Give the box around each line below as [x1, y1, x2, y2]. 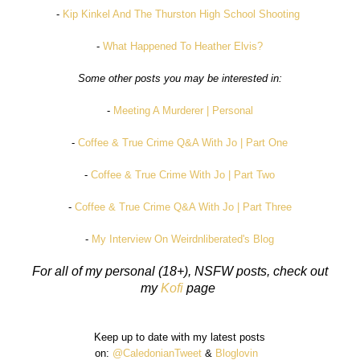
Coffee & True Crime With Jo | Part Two [91, 169, 276, 182]
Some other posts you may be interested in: [77, 72, 282, 85]
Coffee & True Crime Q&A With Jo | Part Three [74, 201, 292, 214]
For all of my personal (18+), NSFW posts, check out [31, 264, 328, 279]
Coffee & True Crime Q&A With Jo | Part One [78, 137, 288, 149]
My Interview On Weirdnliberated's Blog [92, 233, 275, 246]
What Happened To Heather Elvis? [103, 40, 264, 53]
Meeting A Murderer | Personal [112, 104, 253, 117]
